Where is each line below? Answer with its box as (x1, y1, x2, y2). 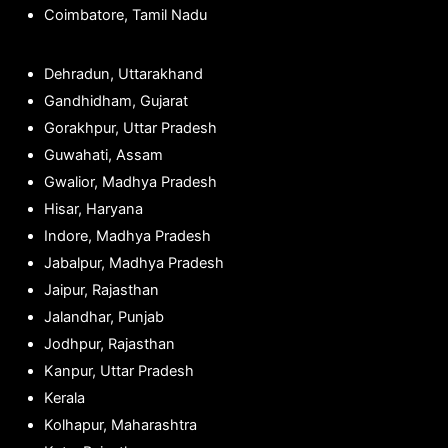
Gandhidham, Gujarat (43, 92, 188, 111)
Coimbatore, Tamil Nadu (43, 6, 207, 25)
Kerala (43, 389, 85, 408)
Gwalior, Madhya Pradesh (43, 173, 217, 192)
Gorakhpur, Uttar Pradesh (43, 119, 217, 138)
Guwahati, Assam (43, 146, 163, 165)
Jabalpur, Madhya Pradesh (43, 254, 224, 273)
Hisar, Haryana (43, 200, 143, 219)
